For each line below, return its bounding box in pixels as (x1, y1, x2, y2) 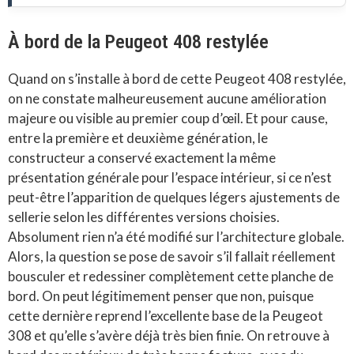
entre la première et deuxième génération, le (8, 130, 268, 147)
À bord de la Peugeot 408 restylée (8, 31, 269, 54)
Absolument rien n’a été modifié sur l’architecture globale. (8, 228, 345, 246)
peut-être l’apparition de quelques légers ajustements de (8, 189, 340, 206)
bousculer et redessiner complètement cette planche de (8, 268, 333, 285)
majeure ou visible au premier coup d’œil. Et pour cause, (8, 110, 328, 127)
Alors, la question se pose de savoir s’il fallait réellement (8, 248, 336, 265)
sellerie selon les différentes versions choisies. (8, 209, 280, 226)
